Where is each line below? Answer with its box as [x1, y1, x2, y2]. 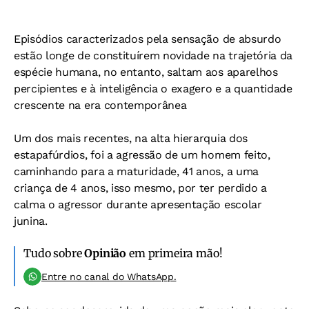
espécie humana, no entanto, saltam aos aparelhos [14, 66, 278, 79]
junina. [14, 215, 48, 228]
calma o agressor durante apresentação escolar [14, 198, 262, 212]
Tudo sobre [23, 246, 85, 261]
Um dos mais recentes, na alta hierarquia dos [14, 132, 248, 146]
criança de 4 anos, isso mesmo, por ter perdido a [14, 181, 267, 195]
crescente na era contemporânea [14, 99, 187, 112]
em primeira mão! [126, 246, 223, 261]
